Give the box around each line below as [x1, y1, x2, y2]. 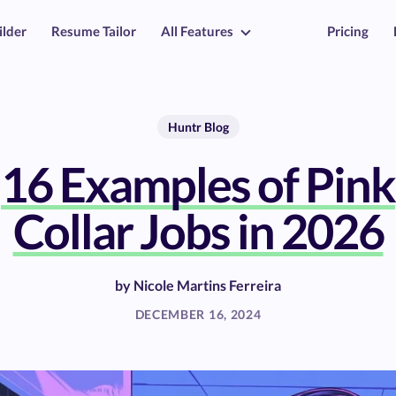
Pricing [327, 23, 369, 39]
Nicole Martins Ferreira [133, 277, 281, 293]
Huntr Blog [167, 119, 229, 134]
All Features [161, 23, 233, 39]
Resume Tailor [51, 23, 136, 39]
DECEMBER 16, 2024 [134, 307, 262, 322]
